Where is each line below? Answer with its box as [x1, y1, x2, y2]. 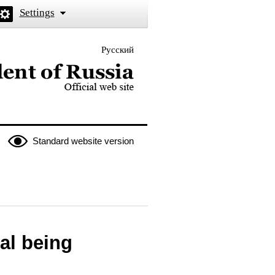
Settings [19, 7, 55, 18]
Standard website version [32, 136, 134, 146]
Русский [101, 45, 134, 55]
